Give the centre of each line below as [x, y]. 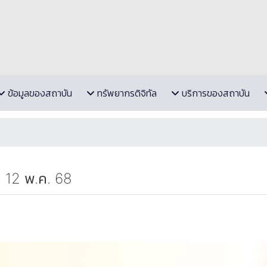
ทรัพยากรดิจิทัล [127, 93]
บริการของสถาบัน [215, 93]
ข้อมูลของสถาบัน [40, 93]
